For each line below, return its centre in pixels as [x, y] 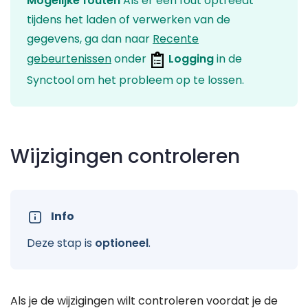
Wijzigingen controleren [125, 157]
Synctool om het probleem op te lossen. [135, 80]
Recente [176, 39]
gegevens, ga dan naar [90, 39]
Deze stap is [61, 243]
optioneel [122, 243]
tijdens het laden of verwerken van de [129, 20]
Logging [191, 59]
